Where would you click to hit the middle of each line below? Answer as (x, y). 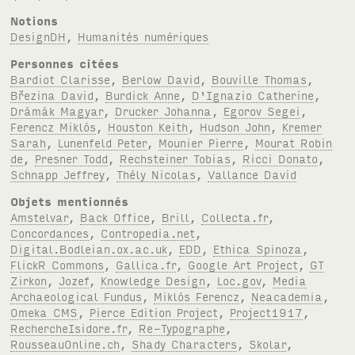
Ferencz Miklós (53, 127)
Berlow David (161, 79)
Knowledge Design (153, 281)
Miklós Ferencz (197, 296)
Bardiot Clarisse (61, 79)
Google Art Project (243, 265)
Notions (34, 21)
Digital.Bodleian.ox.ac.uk (89, 249)
